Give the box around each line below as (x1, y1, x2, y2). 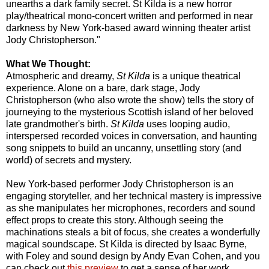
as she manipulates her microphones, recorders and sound (6, 202, 255, 213)
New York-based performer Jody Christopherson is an (6, 178, 234, 189)
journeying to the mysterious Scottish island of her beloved (6, 106, 253, 117)
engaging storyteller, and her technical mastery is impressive (6, 190, 262, 201)
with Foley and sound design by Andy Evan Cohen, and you (6, 250, 260, 261)
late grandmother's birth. (6, 118, 110, 129)
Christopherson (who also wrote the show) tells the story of (6, 94, 253, 105)
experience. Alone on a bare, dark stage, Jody (6, 82, 200, 93)
